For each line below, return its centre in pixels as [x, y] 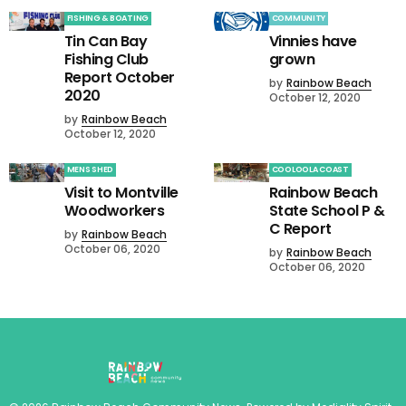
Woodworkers [114, 211]
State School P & [327, 211]
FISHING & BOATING [108, 19]
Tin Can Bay [106, 42]
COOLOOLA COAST [310, 170]
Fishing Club [106, 60]
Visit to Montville [121, 193]
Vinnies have [313, 42]
